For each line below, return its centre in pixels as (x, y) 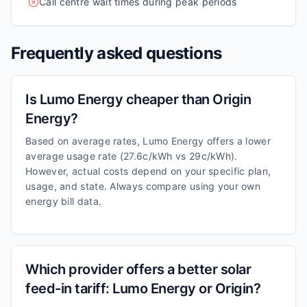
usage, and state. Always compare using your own (143, 186)
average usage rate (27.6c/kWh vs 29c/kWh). (132, 156)
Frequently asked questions (116, 53)
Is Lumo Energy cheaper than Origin (138, 99)
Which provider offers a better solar (138, 269)
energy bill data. (64, 201)
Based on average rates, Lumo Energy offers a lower (148, 141)
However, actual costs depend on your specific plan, (148, 171)
